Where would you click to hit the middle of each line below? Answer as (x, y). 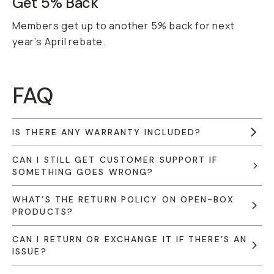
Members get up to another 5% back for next (124, 26)
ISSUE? (30, 251)
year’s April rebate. (59, 42)
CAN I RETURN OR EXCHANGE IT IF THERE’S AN (130, 239)
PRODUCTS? (43, 212)
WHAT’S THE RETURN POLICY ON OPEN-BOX (123, 199)
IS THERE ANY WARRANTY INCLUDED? (107, 132)
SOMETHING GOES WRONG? (83, 172)
